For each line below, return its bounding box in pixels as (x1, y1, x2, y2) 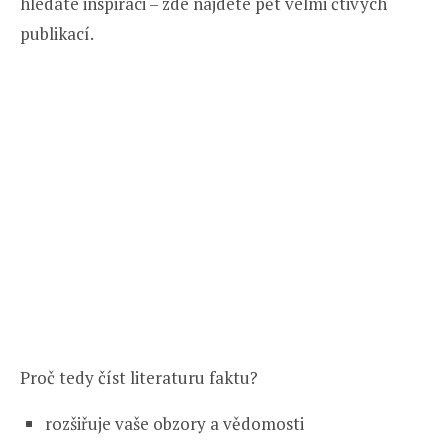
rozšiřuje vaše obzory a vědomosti (45, 411, 304, 435)
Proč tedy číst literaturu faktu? (20, 365, 258, 389)
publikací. (20, 21, 94, 45)
